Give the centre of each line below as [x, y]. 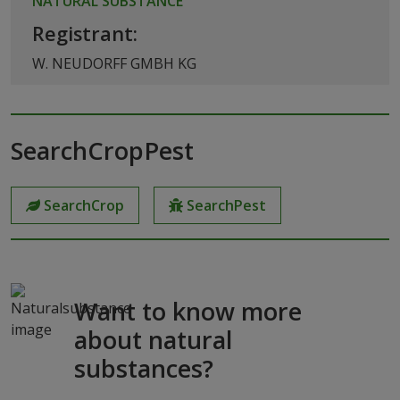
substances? [143, 368]
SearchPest [226, 205]
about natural [153, 339]
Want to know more [187, 311]
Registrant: [85, 33]
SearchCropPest [102, 150]
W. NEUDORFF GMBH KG [114, 63]
